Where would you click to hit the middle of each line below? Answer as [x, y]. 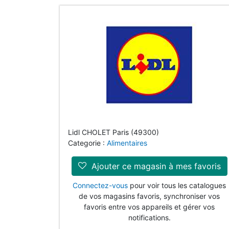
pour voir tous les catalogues [177, 185]
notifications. [149, 217]
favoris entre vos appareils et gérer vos [149, 207]
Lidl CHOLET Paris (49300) [113, 132]
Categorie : [87, 143]
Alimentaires [127, 143]
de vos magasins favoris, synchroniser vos [149, 196]
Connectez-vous [100, 185]
